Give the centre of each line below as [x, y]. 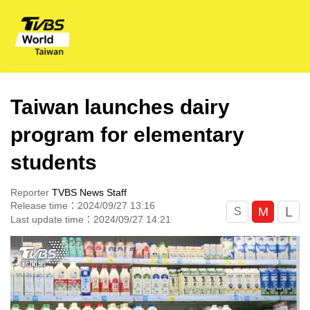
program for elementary [127, 135]
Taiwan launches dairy [120, 107]
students [54, 162]
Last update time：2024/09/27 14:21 [91, 219]
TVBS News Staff [89, 192]
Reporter [31, 192]
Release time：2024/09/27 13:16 [83, 206]
